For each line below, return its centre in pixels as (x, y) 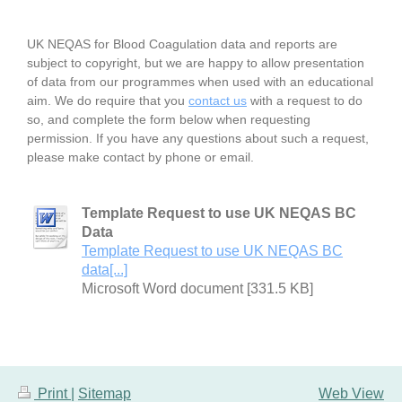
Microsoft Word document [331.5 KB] (197, 288)
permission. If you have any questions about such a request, (198, 138)
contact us (218, 100)
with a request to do (305, 100)
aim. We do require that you (108, 100)
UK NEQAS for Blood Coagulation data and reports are (182, 44)
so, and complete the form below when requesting (169, 119)
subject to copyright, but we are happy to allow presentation (196, 62)
